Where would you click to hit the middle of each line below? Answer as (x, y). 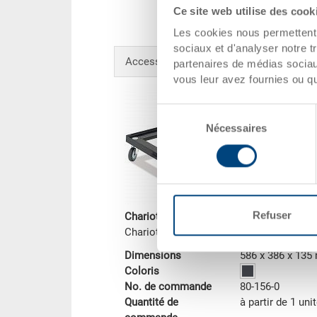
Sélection (178, 111)
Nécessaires (236, 128)
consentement (190, 145)
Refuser (272, 215)
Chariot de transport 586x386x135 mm (214, 232)
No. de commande (168, 287)
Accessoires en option (178, 62)
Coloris (142, 271)
